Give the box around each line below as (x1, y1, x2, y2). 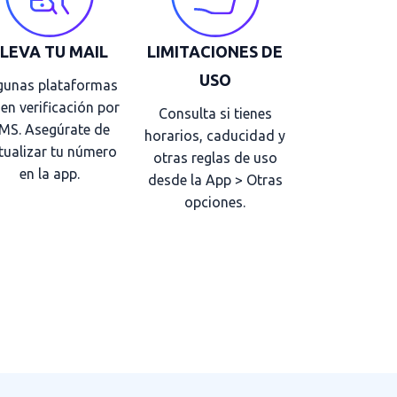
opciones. (184, 193, 246, 210)
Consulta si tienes (158, 105, 272, 121)
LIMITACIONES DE (147, 42, 284, 60)
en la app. (19, 165, 81, 182)
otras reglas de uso (152, 149, 277, 166)
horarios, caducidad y (144, 127, 286, 144)
